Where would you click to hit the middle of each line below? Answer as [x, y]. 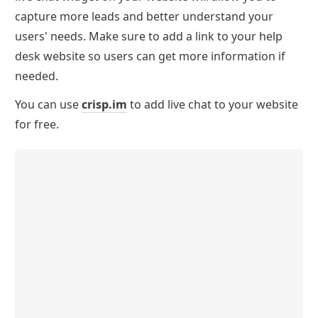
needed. [37, 76]
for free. [37, 125]
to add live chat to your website [213, 105]
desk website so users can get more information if [150, 56]
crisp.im [104, 105]
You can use [48, 105]
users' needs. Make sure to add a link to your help [149, 37]
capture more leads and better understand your [144, 17]
